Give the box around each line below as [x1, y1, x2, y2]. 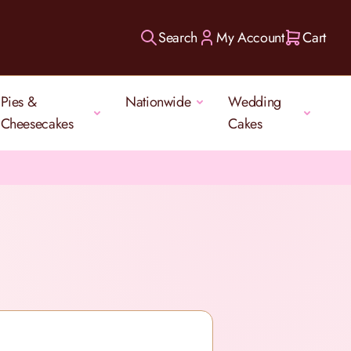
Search [158, 27, 198, 48]
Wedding [228, 92, 281, 112]
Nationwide [125, 92, 191, 112]
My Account [216, 27, 284, 48]
